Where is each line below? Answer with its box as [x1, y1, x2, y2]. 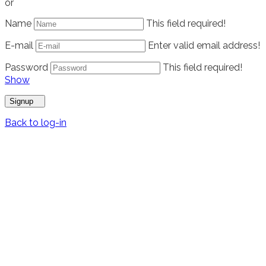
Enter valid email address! [148, 39, 260, 51]
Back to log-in [5, 116, 66, 128]
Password [5, 61, 48, 73]
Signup [9, 96, 33, 106]
